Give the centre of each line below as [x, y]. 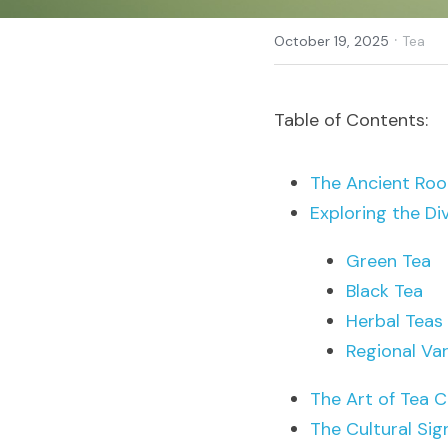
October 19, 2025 [331, 41]
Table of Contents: [351, 120]
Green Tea [388, 261]
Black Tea [384, 291]
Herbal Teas [394, 321]
